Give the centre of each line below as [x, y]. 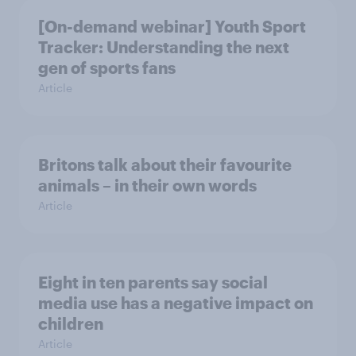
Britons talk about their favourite [165, 165]
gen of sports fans [107, 68]
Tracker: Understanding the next [164, 47]
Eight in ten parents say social [153, 282]
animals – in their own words [147, 186]
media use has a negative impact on [176, 303]
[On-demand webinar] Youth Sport [172, 27]
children [71, 324]
